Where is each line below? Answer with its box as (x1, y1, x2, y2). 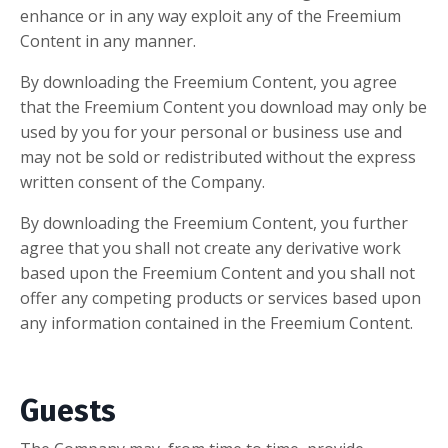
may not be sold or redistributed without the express (20, 146, 416, 169)
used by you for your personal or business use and (20, 121, 402, 144)
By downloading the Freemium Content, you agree (20, 71, 397, 94)
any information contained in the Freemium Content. (20, 312, 413, 335)
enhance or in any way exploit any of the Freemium (20, 5, 401, 28)
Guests (20, 393, 116, 430)
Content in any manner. (20, 30, 196, 53)
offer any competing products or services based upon (20, 287, 421, 310)
